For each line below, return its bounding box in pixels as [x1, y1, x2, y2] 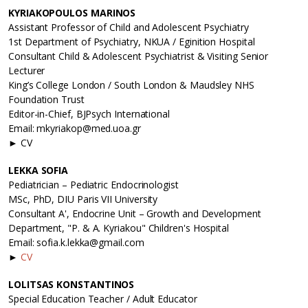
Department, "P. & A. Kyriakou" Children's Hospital [8, 221, 230, 235]
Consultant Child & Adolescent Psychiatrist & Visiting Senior [8, 49, 269, 63]
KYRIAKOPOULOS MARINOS [8, 6, 136, 20]
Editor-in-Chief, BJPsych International [8, 107, 170, 121]
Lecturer [8, 64, 45, 78]
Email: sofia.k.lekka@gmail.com [8, 236, 144, 250]
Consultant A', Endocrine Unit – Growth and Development [8, 207, 261, 221]
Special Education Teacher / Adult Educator [8, 292, 197, 306]
